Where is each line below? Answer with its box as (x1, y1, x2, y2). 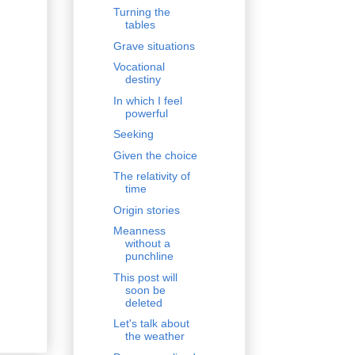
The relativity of (113, 170, 190, 183)
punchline (124, 250, 174, 263)
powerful (124, 106, 168, 120)
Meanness (113, 224, 166, 238)
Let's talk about (113, 317, 189, 330)
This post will (113, 270, 177, 284)
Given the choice (113, 148, 197, 162)
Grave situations (113, 39, 195, 52)
